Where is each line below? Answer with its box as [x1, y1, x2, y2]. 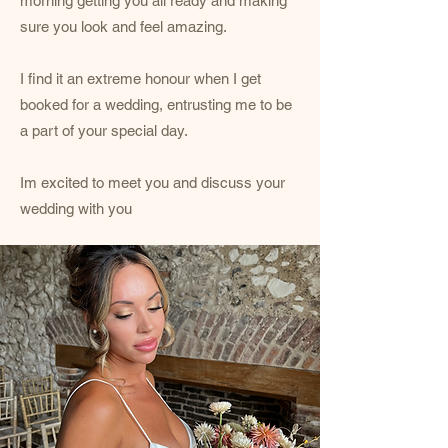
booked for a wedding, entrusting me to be [20, 96, 292, 113]
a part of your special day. [20, 122, 188, 139]
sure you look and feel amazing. [20, 18, 227, 35]
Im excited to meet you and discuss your [20, 174, 285, 191]
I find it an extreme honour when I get [20, 70, 261, 87]
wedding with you [20, 200, 132, 217]
